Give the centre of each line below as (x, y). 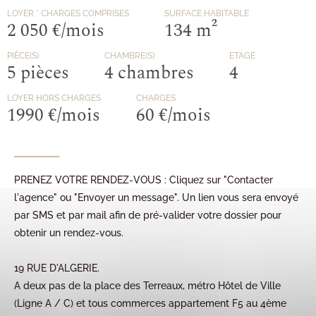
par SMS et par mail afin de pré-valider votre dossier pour (148, 215)
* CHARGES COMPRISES (83, 13)
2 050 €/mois (56, 31)
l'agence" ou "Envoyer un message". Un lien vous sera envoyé (156, 197)
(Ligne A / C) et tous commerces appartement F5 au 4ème (150, 303)
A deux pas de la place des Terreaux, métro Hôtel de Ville (147, 286)
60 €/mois (174, 116)
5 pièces (38, 73)
